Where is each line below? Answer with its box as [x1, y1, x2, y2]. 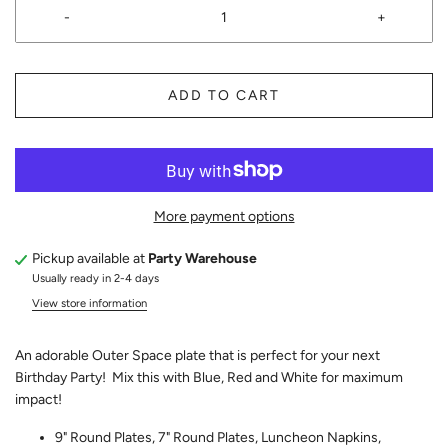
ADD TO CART [168, 87, 280, 105]
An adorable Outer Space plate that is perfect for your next [15, 347, 380, 365]
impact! [15, 391, 62, 409]
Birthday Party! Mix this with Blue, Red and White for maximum [15, 369, 403, 387]
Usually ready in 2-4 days [32, 271, 159, 286]
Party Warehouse [148, 250, 257, 268]
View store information [32, 296, 147, 311]
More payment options [153, 208, 295, 226]
